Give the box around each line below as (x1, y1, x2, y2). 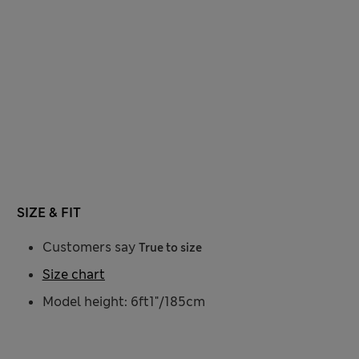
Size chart (42, 266, 105, 284)
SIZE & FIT (16, 204, 81, 222)
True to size (138, 240, 202, 256)
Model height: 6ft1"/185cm (42, 293, 205, 311)
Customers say (42, 239, 139, 256)
